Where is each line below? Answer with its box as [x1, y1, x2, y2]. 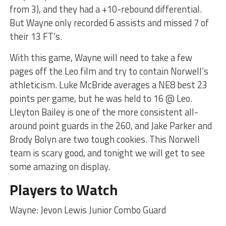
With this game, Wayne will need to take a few [9, 50, 192, 65]
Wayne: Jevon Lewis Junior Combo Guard [9, 202, 166, 217]
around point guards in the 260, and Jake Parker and [9, 118, 212, 133]
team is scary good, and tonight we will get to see [9, 145, 205, 160]
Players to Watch [9, 178, 118, 201]
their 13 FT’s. [9, 29, 62, 43]
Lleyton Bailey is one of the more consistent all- [9, 104, 198, 119]
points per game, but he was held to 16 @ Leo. [9, 91, 192, 105]
